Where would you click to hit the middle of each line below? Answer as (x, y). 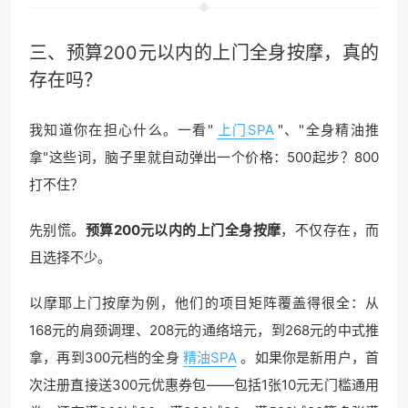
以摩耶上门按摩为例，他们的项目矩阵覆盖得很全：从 (204, 302)
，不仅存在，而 (330, 229)
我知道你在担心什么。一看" (121, 129)
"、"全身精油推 (328, 129)
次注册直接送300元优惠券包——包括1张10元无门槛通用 (204, 384)
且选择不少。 (70, 257)
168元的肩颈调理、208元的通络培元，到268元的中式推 (204, 330)
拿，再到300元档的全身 (104, 357)
